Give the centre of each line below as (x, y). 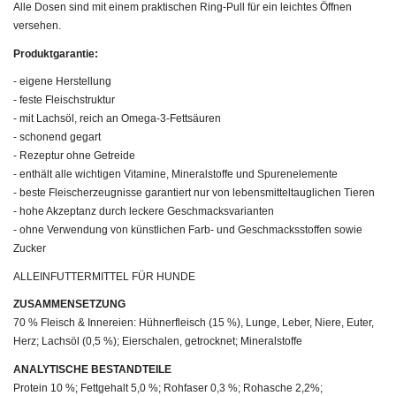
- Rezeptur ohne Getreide (74, 156)
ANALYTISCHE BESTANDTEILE (92, 369)
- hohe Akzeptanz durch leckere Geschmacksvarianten (144, 212)
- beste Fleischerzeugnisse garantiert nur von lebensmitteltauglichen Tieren (194, 193)
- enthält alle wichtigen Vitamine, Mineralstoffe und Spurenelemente (175, 175)
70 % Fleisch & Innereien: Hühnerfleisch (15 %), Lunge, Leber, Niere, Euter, (194, 323)
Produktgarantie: (56, 53)
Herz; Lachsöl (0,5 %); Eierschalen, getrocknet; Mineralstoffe (158, 342)
